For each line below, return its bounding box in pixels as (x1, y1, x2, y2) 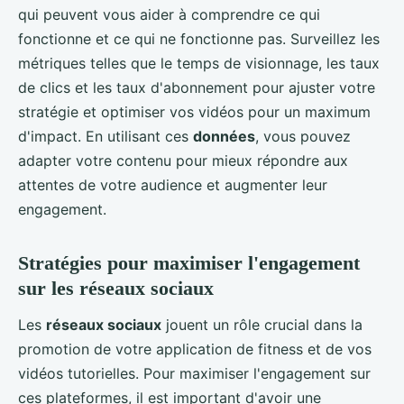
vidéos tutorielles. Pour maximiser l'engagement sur (18, 363, 371, 382)
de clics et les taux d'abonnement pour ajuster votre (18, 78, 375, 97)
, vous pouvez (255, 127, 351, 146)
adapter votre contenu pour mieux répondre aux (18, 151, 348, 170)
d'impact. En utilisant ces (18, 127, 193, 146)
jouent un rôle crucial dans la (161, 315, 363, 334)
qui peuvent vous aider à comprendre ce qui (18, 5, 320, 24)
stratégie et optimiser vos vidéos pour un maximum (18, 103, 371, 122)
